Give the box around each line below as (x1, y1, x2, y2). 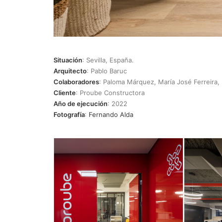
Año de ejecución (54, 100, 108, 108)
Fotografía (54, 111, 85, 118)
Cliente (54, 89, 76, 97)
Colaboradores (54, 78, 99, 86)
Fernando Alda (89, 111, 133, 118)
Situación (54, 56, 82, 64)
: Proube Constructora (76, 89, 145, 97)
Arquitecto (54, 67, 87, 75)
